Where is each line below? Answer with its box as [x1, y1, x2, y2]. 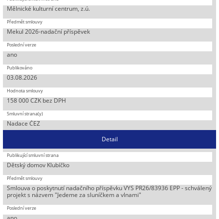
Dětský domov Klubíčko [7, 160, 70, 169]
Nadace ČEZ [7, 119, 41, 128]
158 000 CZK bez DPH [7, 96, 66, 105]
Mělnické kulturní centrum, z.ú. [7, 4, 90, 13]
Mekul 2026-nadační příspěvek [7, 27, 90, 36]
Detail [101, 134, 118, 143]
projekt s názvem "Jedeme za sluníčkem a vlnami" [7, 190, 142, 199]
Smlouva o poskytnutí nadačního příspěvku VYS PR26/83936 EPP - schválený [7, 183, 212, 192]
